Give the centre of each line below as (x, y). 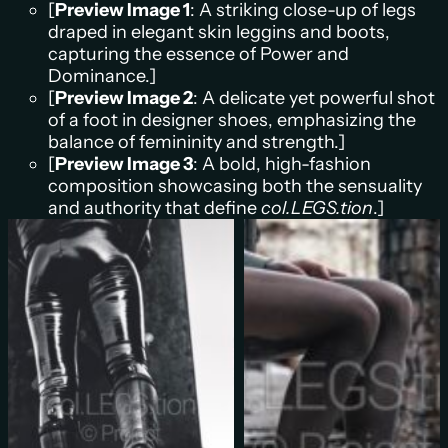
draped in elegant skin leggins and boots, (219, 32)
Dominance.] (102, 76)
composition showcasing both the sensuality (235, 186)
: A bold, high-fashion (282, 164)
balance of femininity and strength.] (196, 142)
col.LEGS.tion (317, 208)
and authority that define (154, 208)
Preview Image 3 (124, 164)
